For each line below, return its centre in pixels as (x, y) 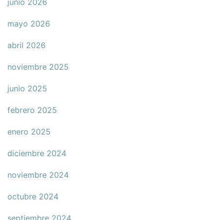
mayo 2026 (29, 24)
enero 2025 (29, 132)
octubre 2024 (33, 197)
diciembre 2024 (37, 153)
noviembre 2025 (38, 67)
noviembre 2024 (38, 175)
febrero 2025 (32, 110)
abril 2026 (27, 45)
